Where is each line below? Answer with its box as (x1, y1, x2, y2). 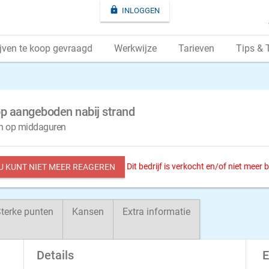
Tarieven (178, 43, 214, 54)
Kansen (72, 206, 104, 217)
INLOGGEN (122, 6, 160, 15)
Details (36, 248, 74, 262)
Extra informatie (122, 206, 190, 217)
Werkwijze (114, 43, 157, 54)
